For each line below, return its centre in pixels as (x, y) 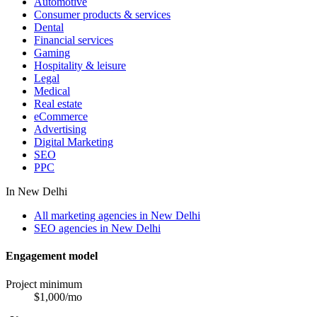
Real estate (58, 104)
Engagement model (52, 256)
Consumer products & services (102, 15)
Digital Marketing (74, 142)
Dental (49, 28)
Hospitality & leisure (80, 66)
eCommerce (61, 117)
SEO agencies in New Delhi (97, 229)
